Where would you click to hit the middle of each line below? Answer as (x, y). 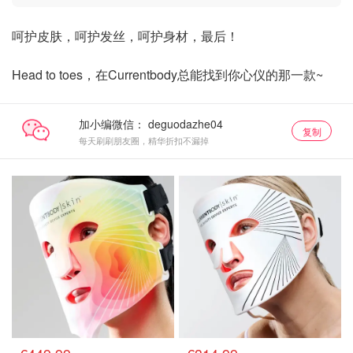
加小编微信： (111, 123)
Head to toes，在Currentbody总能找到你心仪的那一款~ (167, 74)
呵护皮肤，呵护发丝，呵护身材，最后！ (125, 35)
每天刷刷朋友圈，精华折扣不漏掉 (143, 140)
